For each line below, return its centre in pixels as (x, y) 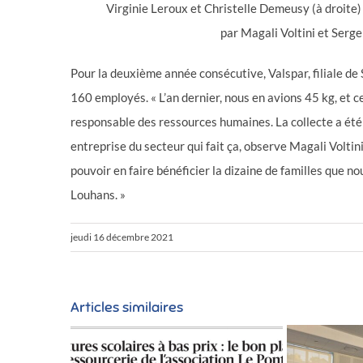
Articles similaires (127, 307)
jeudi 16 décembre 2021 (122, 237)
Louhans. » (98, 194)
